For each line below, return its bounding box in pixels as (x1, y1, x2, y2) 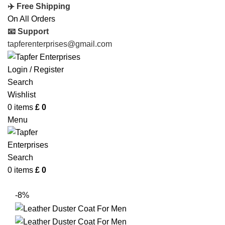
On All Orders (8, 15, 55, 23)
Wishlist (8, 90, 36, 99)
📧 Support (8, 27, 49, 36)
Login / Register (8, 65, 64, 74)
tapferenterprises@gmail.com (8, 40, 112, 48)
